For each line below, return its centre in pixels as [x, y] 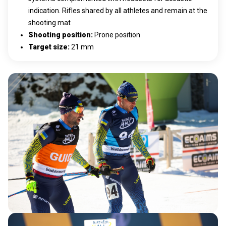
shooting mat [49, 22]
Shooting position [60, 35]
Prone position [117, 35]
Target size [48, 47]
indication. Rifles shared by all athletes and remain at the [118, 10]
